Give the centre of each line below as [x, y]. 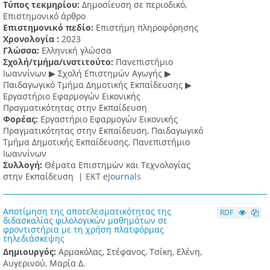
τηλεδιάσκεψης [34, 239]
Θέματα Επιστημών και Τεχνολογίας [118, 165]
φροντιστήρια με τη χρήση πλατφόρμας [83, 230]
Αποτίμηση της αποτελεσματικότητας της [87, 212]
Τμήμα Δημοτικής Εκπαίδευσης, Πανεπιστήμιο [96, 142]
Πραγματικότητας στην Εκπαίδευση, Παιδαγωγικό [103, 131]
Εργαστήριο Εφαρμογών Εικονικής [109, 119]
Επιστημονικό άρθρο [44, 16]
